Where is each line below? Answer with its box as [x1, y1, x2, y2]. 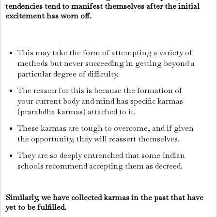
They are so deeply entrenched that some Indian [17, 150, 185, 160]
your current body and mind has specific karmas [17, 96, 183, 107]
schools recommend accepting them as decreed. [17, 160, 185, 171]
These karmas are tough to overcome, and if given [17, 123, 194, 134]
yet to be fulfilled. [5, 201, 68, 212]
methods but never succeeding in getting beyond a [17, 58, 195, 69]
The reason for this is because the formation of [17, 85, 182, 96]
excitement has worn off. [5, 10, 93, 21]
